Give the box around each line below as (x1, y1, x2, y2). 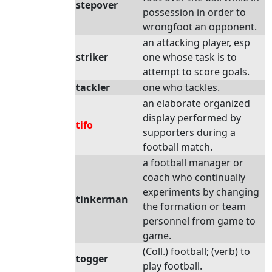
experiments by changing (143, 185, 259, 199)
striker (76, 50, 108, 64)
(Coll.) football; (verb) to (143, 245, 250, 258)
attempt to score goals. (143, 65, 250, 78)
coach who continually (143, 171, 245, 184)
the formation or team (143, 200, 246, 213)
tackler (76, 81, 110, 94)
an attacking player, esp (143, 36, 250, 49)
